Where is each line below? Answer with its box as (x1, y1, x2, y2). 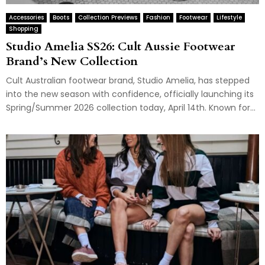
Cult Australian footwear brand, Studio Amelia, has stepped (6, 75, 250, 87)
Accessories (9, 13, 44, 22)
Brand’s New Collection (6, 53, 138, 70)
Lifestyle (216, 13, 242, 22)
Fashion (146, 13, 170, 22)
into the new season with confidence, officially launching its (6, 88, 254, 101)
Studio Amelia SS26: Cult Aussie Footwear (6, 38, 235, 55)
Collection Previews (78, 13, 137, 22)
